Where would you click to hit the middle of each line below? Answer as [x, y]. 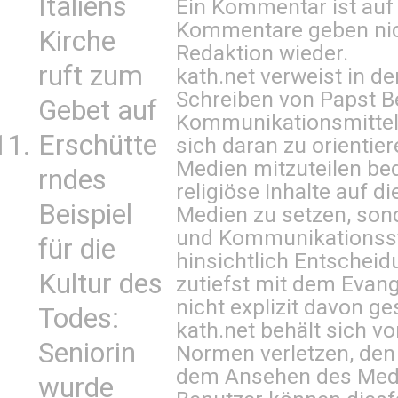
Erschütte [98, 145]
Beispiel [85, 215]
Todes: [79, 318]
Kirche [77, 41]
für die [77, 249]
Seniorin [87, 353]
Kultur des [100, 284]
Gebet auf [98, 111]
